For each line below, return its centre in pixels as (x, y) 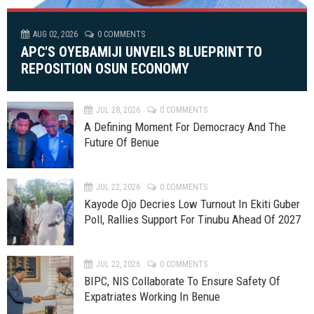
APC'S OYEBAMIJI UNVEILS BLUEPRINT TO (142, 52)
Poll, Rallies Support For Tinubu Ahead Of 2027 (192, 219)
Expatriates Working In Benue (152, 296)
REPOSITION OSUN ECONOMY (105, 69)
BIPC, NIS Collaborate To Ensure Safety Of (182, 281)
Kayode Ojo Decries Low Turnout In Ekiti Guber (192, 204)
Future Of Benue (122, 142)
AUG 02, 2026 (55, 34)
